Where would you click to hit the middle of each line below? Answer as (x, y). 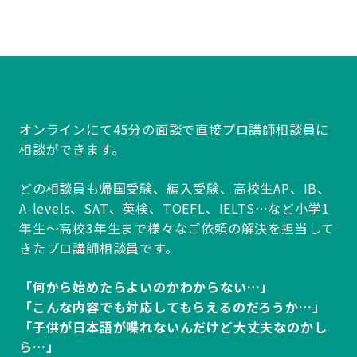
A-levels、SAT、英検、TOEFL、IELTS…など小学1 (175, 208)
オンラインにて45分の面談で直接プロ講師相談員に (175, 129)
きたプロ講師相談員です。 (99, 248)
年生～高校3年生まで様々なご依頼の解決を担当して (177, 228)
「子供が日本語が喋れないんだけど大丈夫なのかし (173, 327)
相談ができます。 (72, 149)
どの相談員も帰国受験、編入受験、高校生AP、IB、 (175, 188)
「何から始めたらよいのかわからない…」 (147, 287)
